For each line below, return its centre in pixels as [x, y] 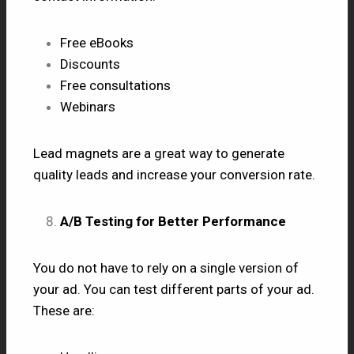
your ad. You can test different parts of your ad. [174, 289]
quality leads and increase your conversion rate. [174, 174]
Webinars [88, 106]
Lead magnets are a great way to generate [159, 153]
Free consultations [115, 85]
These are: [64, 310]
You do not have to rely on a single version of [166, 267]
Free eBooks [97, 42]
